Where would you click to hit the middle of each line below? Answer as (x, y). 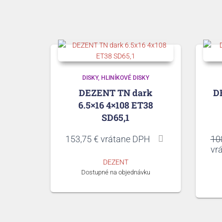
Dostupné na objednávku (115, 172)
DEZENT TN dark (115, 92)
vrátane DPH (124, 139)
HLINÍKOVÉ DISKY (125, 78)
